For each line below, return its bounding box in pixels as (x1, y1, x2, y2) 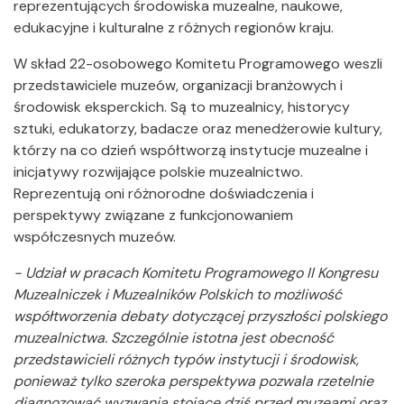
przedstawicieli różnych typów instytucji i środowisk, (14, 350, 359, 369)
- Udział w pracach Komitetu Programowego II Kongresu (14, 263, 378, 282)
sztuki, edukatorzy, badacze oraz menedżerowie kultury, (14, 119, 382, 138)
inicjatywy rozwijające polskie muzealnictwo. (14, 162, 303, 181)
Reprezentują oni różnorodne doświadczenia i (14, 184, 314, 203)
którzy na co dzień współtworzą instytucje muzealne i (14, 141, 368, 160)
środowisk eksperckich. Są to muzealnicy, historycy (14, 97, 350, 116)
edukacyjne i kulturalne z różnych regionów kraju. (14, 18, 334, 37)
